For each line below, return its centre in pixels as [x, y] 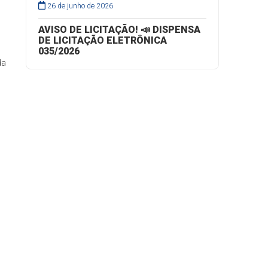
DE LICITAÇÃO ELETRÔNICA [103, 40]
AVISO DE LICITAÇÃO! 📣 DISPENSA [119, 30]
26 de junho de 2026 [80, 6]
